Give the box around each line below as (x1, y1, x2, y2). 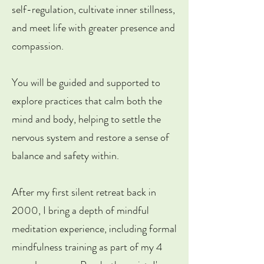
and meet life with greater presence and (12, 20, 175, 35)
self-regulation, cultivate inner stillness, (12, 2, 175, 17)
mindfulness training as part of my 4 (12, 239, 163, 255)
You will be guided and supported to (12, 75, 160, 90)
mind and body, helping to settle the (12, 111, 161, 127)
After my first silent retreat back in (12, 184, 156, 200)
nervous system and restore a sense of (12, 130, 169, 145)
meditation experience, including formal (12, 221, 177, 236)
